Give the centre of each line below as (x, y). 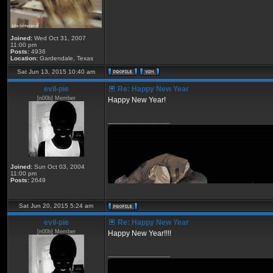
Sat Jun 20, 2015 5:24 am (56, 206)
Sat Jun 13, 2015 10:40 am (56, 72)
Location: (24, 58)
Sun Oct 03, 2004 (58, 167)
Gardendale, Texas (66, 58)
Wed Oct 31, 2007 (59, 38)
